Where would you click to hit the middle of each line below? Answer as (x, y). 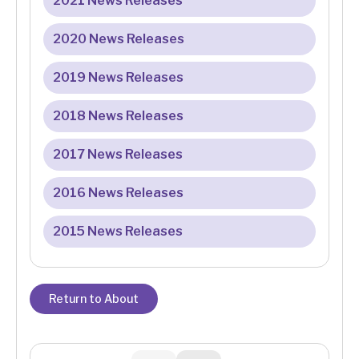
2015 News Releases (118, 232)
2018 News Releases (118, 116)
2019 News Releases (118, 78)
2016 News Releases (118, 193)
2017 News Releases (118, 155)
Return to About (94, 299)
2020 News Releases (119, 39)
